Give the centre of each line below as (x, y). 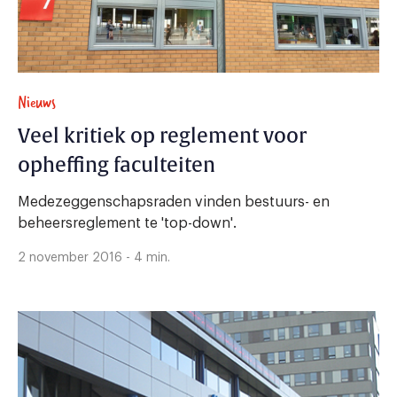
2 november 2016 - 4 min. (94, 257)
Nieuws (37, 102)
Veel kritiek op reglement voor (162, 136)
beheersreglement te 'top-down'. (127, 223)
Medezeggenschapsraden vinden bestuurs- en (174, 202)
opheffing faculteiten (117, 165)
